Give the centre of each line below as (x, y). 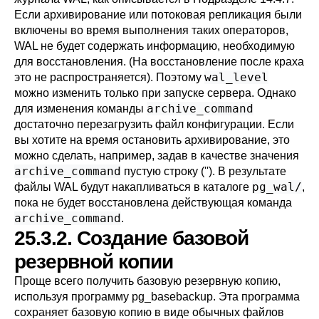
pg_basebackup (172, 297)
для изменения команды (80, 109)
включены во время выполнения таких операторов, (151, 30)
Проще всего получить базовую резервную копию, (147, 281)
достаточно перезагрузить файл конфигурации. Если (154, 124)
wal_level (236, 77)
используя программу (73, 297)
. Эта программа (256, 297)
